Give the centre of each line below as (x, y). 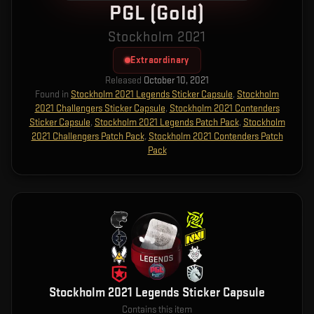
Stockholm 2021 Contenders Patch (216, 136)
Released (123, 80)
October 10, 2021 (176, 80)
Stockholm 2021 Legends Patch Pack (166, 122)
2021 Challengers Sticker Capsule (100, 108)
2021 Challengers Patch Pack (88, 136)
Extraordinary (160, 60)
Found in (52, 94)
